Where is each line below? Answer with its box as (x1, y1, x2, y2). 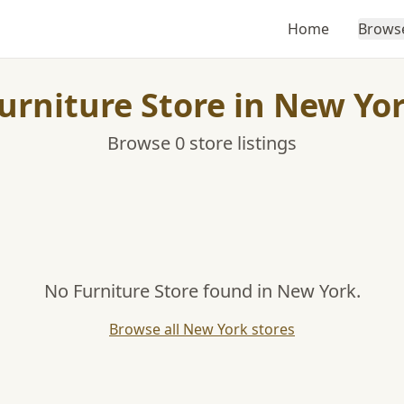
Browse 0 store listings (107, 131, 297, 155)
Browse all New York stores (109, 319, 295, 339)
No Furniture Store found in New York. (43, 279, 361, 303)
